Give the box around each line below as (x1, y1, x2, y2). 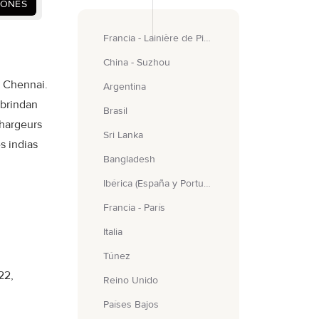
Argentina (103, 80, 146, 93)
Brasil (103, 105, 127, 117)
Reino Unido (103, 274, 158, 286)
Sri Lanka (103, 129, 143, 141)
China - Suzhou (103, 56, 170, 68)
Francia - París (103, 202, 165, 214)
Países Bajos (103, 298, 159, 310)
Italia (103, 226, 122, 238)
